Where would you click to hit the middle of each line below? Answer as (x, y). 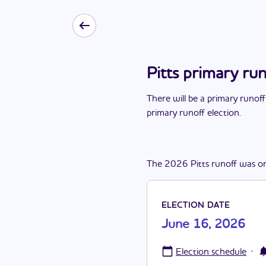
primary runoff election (193, 113)
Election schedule (211, 252)
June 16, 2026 (203, 224)
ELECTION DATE (196, 205)
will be (185, 99)
